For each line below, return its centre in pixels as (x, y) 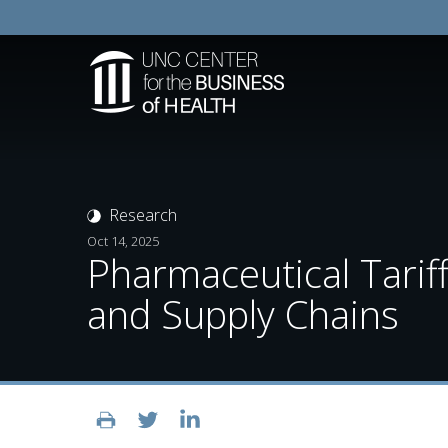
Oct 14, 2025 (123, 240)
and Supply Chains (243, 313)
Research (143, 215)
